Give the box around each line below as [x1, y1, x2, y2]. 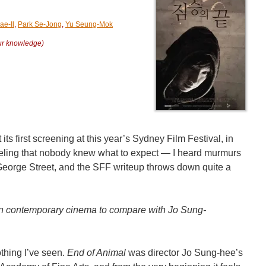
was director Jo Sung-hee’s [126, 248, 243, 258]
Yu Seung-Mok [65, 20, 113, 28]
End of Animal [67, 248, 126, 258]
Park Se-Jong [18, 20, 62, 28]
